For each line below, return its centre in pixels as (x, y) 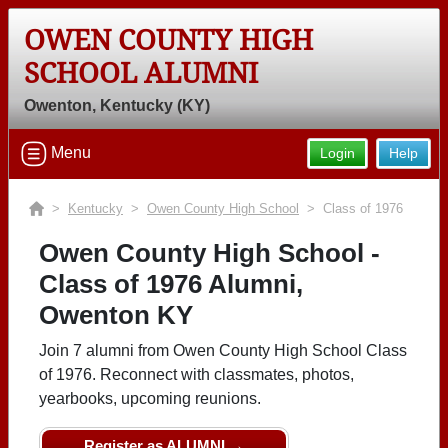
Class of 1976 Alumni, (171, 284)
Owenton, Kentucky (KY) (117, 105)
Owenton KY (116, 315)
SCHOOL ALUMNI (141, 73)
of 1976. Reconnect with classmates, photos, (196, 374)
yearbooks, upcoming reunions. (150, 398)
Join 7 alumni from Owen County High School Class (223, 350)
